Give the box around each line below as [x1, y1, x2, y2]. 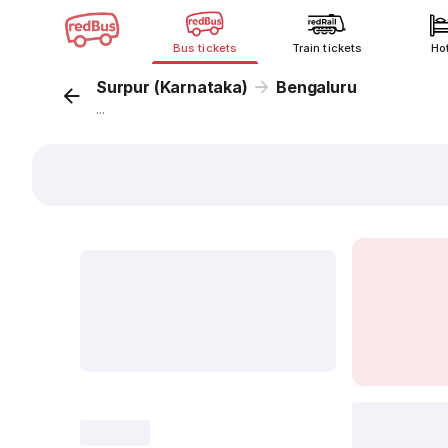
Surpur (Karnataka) [96, 77, 248, 97]
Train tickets [292, 41, 362, 55]
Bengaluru [276, 77, 357, 97]
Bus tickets [173, 41, 237, 55]
